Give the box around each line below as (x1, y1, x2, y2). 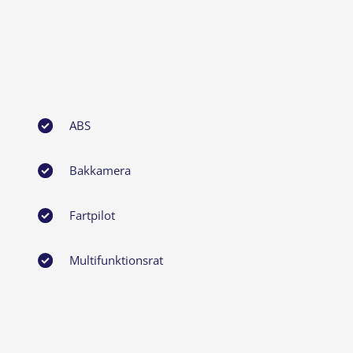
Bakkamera (69, 162, 131, 178)
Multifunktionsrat (69, 251, 163, 268)
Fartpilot (69, 206, 115, 223)
